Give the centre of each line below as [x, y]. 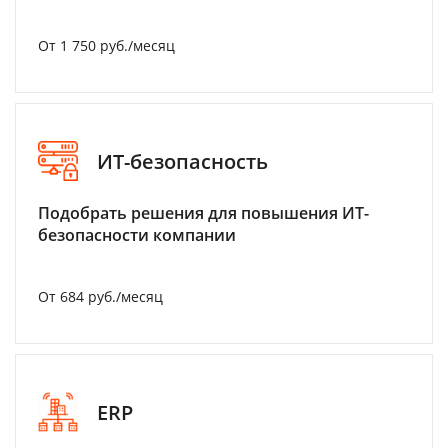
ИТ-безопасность [182, 161]
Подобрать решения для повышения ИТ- [203, 213]
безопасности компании [137, 235]
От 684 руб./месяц [100, 296]
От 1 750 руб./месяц [106, 45]
